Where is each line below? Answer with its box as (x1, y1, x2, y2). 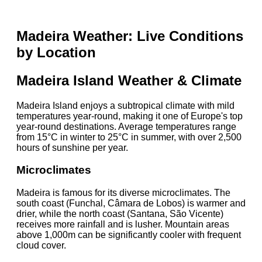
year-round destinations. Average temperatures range (16, 121, 236, 132)
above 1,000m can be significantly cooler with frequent (16, 230, 241, 240)
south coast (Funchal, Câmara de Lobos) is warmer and (16, 198, 246, 209)
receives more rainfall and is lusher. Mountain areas (16, 219, 229, 230)
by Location (16, 44, 96, 60)
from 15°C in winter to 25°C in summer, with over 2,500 (16, 132, 242, 142)
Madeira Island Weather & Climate (16, 72, 242, 88)
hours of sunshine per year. (16, 142, 128, 153)
